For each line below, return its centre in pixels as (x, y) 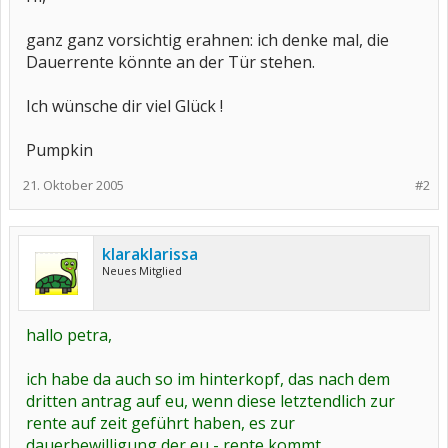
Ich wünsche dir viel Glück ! (124, 106)
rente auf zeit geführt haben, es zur (160, 423)
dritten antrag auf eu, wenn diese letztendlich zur (210, 401)
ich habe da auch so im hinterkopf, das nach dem (208, 379)
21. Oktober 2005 (73, 185)
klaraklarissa (150, 254)
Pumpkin (59, 150)
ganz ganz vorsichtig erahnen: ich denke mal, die (207, 40)
